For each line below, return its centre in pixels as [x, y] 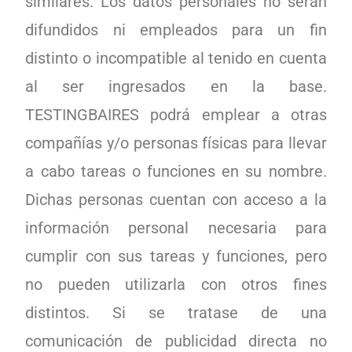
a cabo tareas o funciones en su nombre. [176, 171]
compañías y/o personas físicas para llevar [176, 143]
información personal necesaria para [176, 228]
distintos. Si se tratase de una [176, 313]
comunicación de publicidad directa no [176, 341]
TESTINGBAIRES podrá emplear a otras [176, 115]
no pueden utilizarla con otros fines [176, 284]
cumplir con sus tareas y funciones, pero [176, 256]
